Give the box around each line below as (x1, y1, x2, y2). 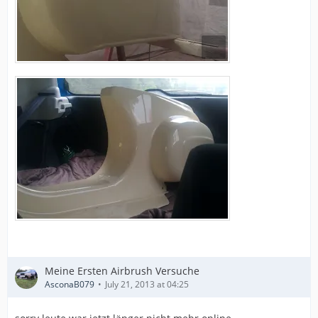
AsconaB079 (45, 278, 94, 290)
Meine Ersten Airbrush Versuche (45, 264, 199, 278)
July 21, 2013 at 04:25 (105, 278, 189, 290)
